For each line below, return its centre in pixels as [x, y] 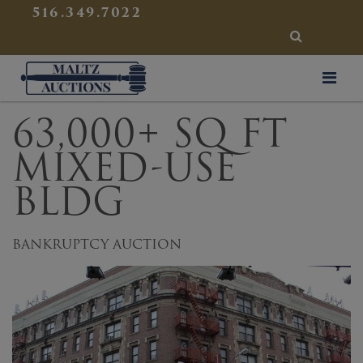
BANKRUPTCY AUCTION [97, 244]
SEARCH [321, 35]
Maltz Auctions [195, 68]
